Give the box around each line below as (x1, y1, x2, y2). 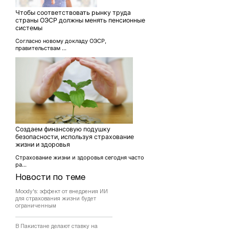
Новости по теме (15, 174, 85, 182)
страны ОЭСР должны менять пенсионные (15, 16, 145, 25)
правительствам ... (15, 44, 66, 52)
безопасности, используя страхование (15, 133, 134, 141)
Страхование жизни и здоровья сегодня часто (15, 154, 144, 162)
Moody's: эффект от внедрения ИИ (15, 189, 108, 195)
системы (15, 24, 42, 32)
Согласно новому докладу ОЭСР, (15, 37, 106, 45)
